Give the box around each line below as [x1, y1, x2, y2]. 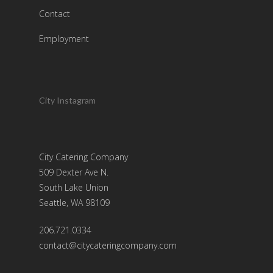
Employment [39, 33, 89, 44]
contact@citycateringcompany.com [39, 239, 177, 251]
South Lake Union [39, 182, 108, 193]
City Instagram [39, 95, 96, 105]
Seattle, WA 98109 [39, 197, 110, 208]
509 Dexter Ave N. [39, 166, 108, 178]
